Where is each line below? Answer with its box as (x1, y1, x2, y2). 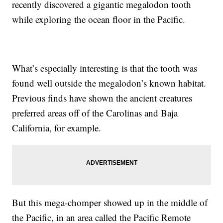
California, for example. (12, 121, 102, 134)
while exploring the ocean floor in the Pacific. (12, 12, 186, 25)
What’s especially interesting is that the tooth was (12, 61, 198, 74)
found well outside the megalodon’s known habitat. (12, 76, 207, 89)
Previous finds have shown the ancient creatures (12, 91, 193, 104)
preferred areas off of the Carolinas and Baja (12, 106, 178, 119)
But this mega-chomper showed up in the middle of (12, 196, 208, 209)
